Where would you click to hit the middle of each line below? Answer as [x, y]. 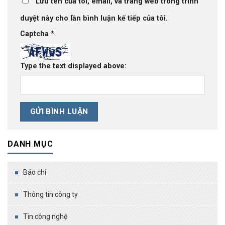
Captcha [35, 34]
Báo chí [35, 172]
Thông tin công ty [50, 194]
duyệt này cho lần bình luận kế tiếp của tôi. [94, 18]
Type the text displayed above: [73, 66]
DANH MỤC [30, 144]
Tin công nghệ [45, 216]
